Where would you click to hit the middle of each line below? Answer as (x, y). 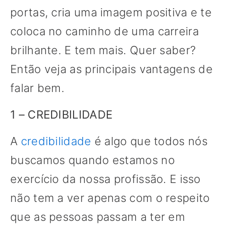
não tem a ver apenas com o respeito (110, 198)
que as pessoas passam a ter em (98, 217)
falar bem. (37, 88)
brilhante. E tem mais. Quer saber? (103, 50)
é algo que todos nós (149, 141)
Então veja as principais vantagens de (112, 69)
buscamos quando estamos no (93, 160)
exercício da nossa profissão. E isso (106, 179)
